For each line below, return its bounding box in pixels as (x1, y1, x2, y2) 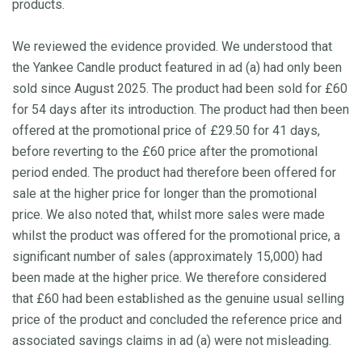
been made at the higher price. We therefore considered (12, 269, 326, 285)
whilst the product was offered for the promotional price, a (12, 227, 340, 243)
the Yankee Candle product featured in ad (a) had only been (12, 59, 342, 75)
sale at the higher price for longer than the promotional (12, 185, 317, 201)
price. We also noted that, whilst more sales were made (12, 206, 325, 222)
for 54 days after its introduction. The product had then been (12, 101, 349, 117)
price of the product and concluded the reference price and (12, 311, 342, 327)
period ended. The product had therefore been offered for (12, 164, 336, 180)
